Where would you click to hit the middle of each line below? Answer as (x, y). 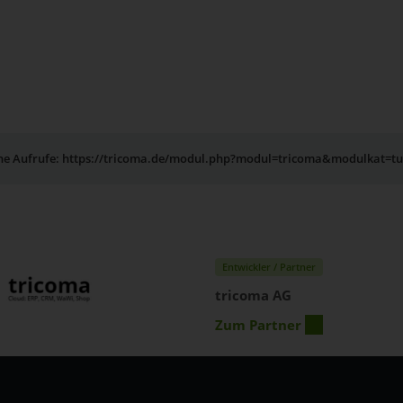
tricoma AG (253, 295)
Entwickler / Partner (269, 266)
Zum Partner (258, 324)
